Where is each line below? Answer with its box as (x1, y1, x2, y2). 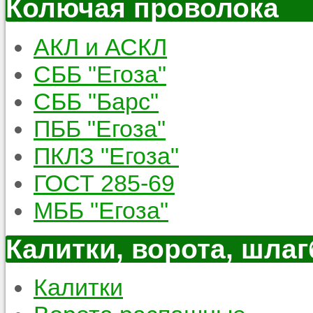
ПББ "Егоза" (34, 115, 166, 142)
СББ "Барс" (34, 87, 159, 115)
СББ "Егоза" (34, 60, 166, 87)
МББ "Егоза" (34, 196, 168, 224)
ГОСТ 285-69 (34, 169, 175, 196)
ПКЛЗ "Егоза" (34, 142, 179, 169)
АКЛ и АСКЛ (34, 33, 167, 60)
